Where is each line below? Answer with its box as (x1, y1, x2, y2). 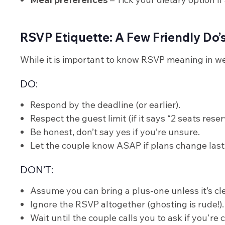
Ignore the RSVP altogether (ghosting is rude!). (30, 198, 224, 210)
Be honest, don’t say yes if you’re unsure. (30, 126, 200, 138)
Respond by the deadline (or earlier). (30, 99, 180, 111)
